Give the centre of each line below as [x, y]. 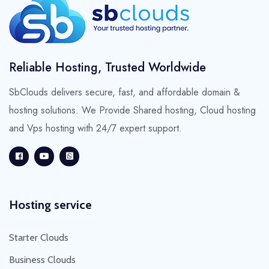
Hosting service [50, 205]
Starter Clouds [39, 238]
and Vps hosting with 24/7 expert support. [95, 128]
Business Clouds [42, 260]
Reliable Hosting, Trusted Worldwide [107, 68]
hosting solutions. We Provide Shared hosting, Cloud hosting [132, 110]
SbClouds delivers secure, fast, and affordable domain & [125, 92]
